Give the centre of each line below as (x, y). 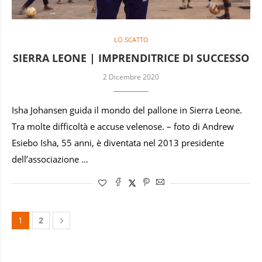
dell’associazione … (50, 160)
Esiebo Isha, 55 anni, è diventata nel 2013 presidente (118, 143)
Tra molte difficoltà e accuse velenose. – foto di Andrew (123, 127)
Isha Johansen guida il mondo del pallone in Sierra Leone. (127, 111)
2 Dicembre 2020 (131, 77)
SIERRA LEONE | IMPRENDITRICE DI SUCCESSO (131, 58)
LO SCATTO (131, 40)
